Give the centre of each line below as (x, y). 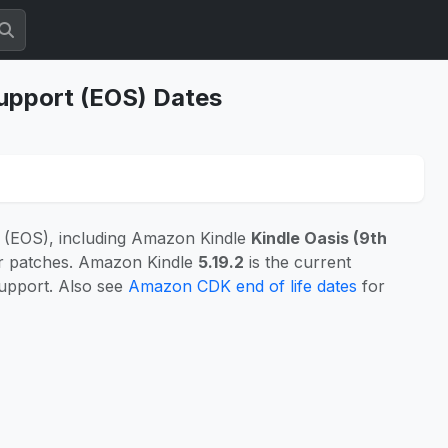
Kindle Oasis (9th (319, 238)
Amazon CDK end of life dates (242, 286)
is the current (297, 262)
